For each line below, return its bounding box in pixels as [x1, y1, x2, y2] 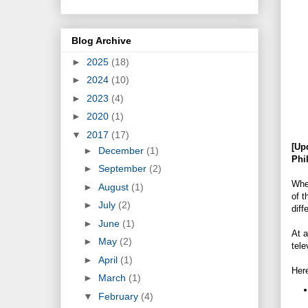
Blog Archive [71, 34, 131, 46]
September [98, 163, 149, 175]
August [98, 181, 131, 192]
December [98, 144, 146, 156]
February [98, 290, 141, 302]
